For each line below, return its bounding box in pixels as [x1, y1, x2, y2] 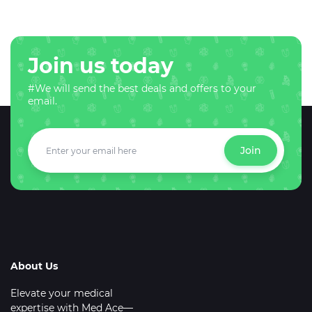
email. [28, 95, 57, 108]
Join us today [28, 53, 173, 79]
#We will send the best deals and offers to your [28, 82, 256, 95]
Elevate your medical [10, 287, 113, 300]
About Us [10, 260, 58, 273]
